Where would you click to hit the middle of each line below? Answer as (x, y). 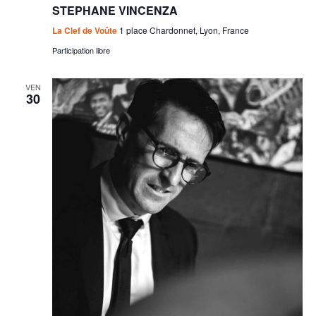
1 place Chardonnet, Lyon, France (184, 30)
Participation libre (81, 50)
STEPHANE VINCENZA (115, 10)
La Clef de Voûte (85, 30)
